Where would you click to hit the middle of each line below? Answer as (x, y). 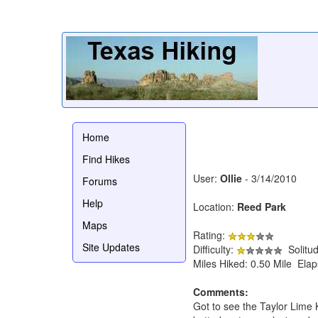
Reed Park (262, 206)
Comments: (221, 291)
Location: (215, 206)
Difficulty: (215, 249)
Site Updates (111, 247)
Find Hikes (106, 159)
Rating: (210, 235)
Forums (100, 181)
